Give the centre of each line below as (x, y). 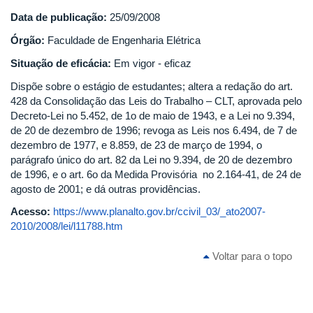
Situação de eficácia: (62, 63)
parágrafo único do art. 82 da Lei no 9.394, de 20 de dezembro (151, 160)
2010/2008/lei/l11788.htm (67, 226)
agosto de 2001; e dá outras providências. (105, 189)
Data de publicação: (60, 17)
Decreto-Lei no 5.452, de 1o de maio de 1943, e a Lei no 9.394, (153, 116)
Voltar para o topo (251, 256)
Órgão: (29, 40)
